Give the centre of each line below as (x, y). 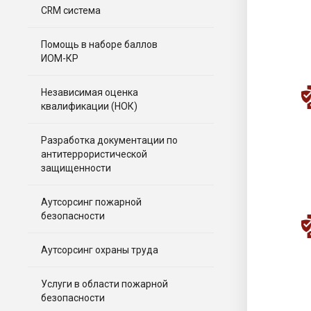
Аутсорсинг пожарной (91, 202)
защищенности (76, 168)
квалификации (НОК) (89, 106)
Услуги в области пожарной (104, 284)
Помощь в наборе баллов (99, 44)
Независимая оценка (90, 92)
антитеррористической (94, 154)
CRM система (71, 10)
